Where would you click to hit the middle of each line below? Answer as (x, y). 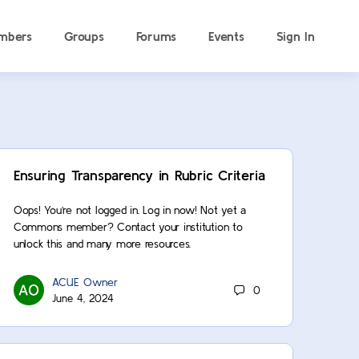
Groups (84, 36)
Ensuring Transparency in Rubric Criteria (139, 175)
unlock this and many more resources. (102, 244)
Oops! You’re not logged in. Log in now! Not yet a (130, 210)
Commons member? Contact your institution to (128, 227)
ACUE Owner (85, 282)
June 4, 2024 (83, 298)
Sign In (295, 36)
